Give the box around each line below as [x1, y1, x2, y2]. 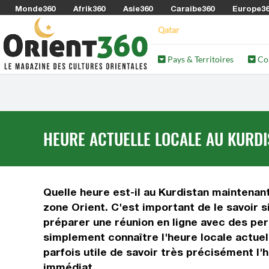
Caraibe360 [171, 4, 214, 13]
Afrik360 [73, 4, 105, 13]
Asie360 [123, 4, 153, 13]
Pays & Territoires [166, 54, 234, 64]
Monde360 [15, 4, 55, 13]
